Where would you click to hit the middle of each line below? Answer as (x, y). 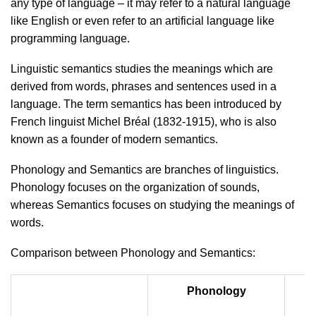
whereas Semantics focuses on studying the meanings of (152, 205)
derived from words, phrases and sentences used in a (144, 86)
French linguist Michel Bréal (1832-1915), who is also (144, 122)
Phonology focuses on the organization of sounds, (135, 187)
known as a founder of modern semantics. (114, 139)
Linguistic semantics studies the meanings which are (142, 69)
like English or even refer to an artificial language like (142, 21)
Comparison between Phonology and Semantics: (133, 253)
